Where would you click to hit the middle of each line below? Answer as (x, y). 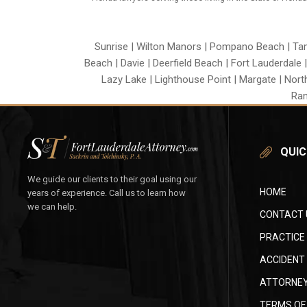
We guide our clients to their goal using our (112, 180)
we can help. (52, 207)
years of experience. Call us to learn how (107, 193)
